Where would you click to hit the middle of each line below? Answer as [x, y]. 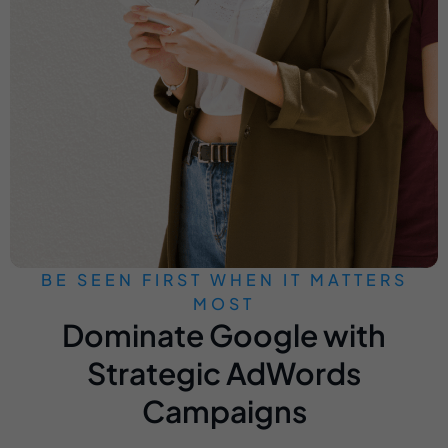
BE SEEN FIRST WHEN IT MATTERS [224, 279]
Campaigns [224, 410]
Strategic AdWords [224, 372]
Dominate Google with [224, 334]
